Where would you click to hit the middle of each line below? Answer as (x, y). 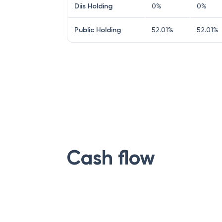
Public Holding (98, 30)
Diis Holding (93, 6)
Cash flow (111, 158)
